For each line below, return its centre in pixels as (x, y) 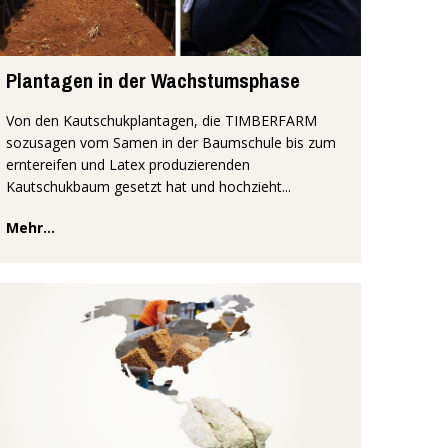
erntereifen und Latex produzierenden (128, 164)
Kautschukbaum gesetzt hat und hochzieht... (148, 186)
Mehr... (30, 227)
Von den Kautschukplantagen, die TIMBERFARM (161, 120)
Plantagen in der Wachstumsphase (153, 80)
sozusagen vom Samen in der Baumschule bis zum (171, 142)
